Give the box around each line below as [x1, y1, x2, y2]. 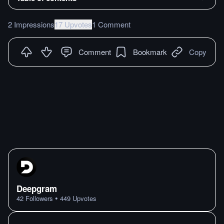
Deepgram [16, 182, 57, 194]
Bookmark [133, 46, 167, 57]
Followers [23, 193, 53, 203]
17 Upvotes [54, 18, 92, 29]
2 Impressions [8, 18, 54, 29]
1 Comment [92, 18, 130, 29]
